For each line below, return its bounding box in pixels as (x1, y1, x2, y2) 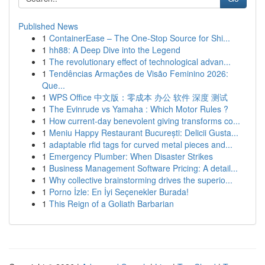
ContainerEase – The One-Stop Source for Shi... (49, 32, 230, 44)
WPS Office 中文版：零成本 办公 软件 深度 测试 (49, 91, 228, 103)
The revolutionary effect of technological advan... (49, 56, 231, 67)
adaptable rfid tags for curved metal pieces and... (49, 138, 232, 150)
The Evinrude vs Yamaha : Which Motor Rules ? (49, 103, 228, 115)
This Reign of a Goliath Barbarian (49, 198, 174, 209)
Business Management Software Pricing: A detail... (49, 162, 238, 174)
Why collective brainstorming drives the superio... (49, 174, 232, 186)
